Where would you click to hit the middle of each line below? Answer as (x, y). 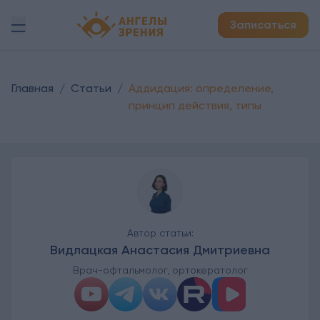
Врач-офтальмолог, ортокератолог (160, 270)
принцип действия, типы (195, 105)
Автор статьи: (160, 233)
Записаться (263, 25)
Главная (32, 88)
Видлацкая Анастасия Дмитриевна (160, 250)
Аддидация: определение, (201, 88)
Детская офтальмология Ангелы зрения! (185, 19)
